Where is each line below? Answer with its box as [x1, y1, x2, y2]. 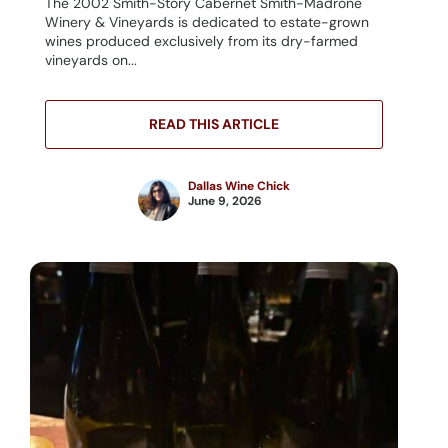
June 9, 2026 [188, 193, 262, 210]
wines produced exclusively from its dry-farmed [45, 32, 358, 51]
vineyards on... [45, 51, 137, 70]
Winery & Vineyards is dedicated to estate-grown [45, 13, 369, 32]
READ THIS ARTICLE [149, 115, 279, 134]
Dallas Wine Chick [188, 178, 290, 195]
